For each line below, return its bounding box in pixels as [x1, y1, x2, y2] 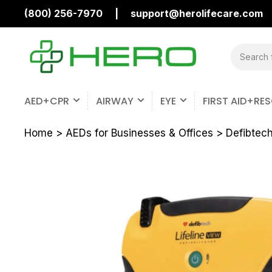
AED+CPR [24, 93, 69, 108]
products [230, 66, 268, 78]
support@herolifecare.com [131, 7, 263, 19]
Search [230, 43, 259, 55]
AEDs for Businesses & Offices [66, 127, 213, 139]
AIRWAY [96, 93, 134, 108]
